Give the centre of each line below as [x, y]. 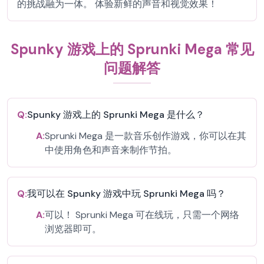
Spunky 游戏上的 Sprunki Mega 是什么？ [116, 115]
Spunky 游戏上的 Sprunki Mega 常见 [132, 49]
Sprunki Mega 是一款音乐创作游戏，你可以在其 [146, 136]
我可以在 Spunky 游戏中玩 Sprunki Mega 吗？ [126, 194]
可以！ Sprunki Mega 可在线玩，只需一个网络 [142, 215]
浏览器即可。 [73, 229]
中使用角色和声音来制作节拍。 [111, 150]
